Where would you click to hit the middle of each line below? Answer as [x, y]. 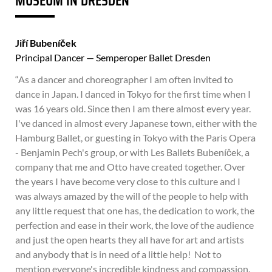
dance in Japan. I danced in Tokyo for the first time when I [133, 94]
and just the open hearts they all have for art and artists [130, 240]
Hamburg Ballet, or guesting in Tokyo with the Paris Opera [135, 138]
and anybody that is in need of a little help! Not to [118, 254]
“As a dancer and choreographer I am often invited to [124, 79]
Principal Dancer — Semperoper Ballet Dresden [113, 57]
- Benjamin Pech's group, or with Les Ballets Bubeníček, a [132, 152]
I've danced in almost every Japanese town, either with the [136, 123]
